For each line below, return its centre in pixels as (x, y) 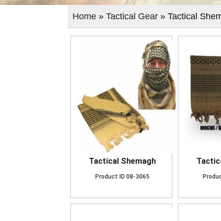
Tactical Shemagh (122, 161)
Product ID (110, 177)
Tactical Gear (132, 16)
